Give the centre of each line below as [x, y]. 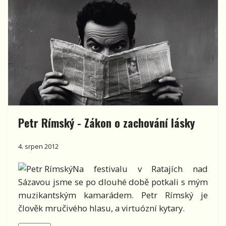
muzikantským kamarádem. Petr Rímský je [113, 195]
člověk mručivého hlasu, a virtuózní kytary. [101, 208]
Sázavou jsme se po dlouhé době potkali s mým [113, 182]
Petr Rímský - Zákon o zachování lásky [106, 123]
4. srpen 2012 [38, 146]
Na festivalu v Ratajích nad [140, 169]
